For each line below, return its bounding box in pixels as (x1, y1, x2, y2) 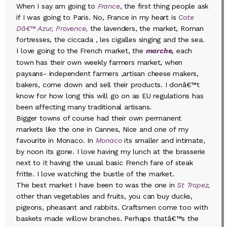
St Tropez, (177, 180, 211, 189)
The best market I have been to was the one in (16, 180, 177, 189)
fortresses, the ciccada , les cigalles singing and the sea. (16, 35, 205, 44)
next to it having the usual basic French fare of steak (16, 158, 193, 167)
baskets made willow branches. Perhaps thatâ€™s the (16, 214, 199, 222)
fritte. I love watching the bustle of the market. (16, 169, 174, 178)
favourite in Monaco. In (16, 136, 96, 144)
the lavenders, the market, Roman (88, 24, 204, 32)
